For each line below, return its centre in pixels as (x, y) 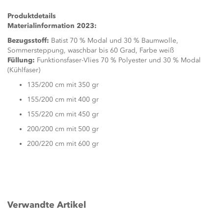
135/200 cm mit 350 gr (63, 85)
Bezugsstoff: (28, 41)
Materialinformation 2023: (52, 26)
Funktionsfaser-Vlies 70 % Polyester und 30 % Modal (118, 60)
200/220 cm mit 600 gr (63, 144)
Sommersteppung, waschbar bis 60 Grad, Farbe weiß (91, 50)
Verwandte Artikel (47, 205)
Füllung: (21, 60)
